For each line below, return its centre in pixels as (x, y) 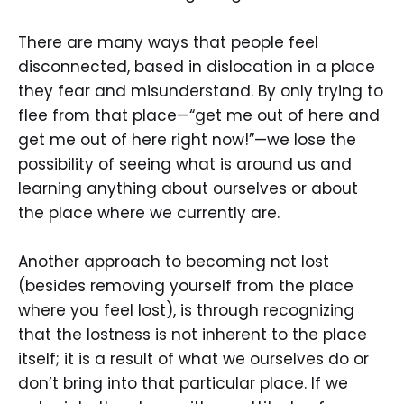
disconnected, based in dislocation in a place (197, 66)
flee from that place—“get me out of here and (199, 115)
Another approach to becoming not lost (174, 261)
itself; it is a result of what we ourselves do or (193, 358)
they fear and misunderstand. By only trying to (201, 91)
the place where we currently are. (149, 212)
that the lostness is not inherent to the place (193, 334)
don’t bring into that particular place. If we (183, 383)
